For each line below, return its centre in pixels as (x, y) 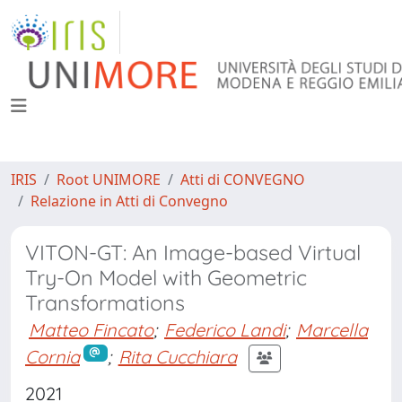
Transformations (105, 303)
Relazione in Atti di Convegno (129, 201)
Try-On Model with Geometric (166, 278)
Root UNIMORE (109, 179)
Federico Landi (225, 330)
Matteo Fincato (91, 330)
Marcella (332, 330)
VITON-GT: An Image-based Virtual (193, 253)
